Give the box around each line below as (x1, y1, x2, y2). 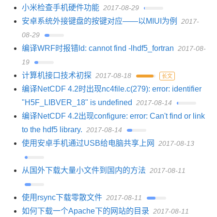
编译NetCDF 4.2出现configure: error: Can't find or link (22, 112, 205, 120)
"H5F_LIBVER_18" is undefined (22, 98, 132, 107)
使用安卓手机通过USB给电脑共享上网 (22, 139, 155, 147)
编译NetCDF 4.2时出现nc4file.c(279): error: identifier (22, 85, 201, 93)
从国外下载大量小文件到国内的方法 (22, 166, 146, 174)
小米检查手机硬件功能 (22, 3, 99, 12)
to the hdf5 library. (22, 125, 82, 134)
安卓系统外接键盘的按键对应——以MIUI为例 (22, 17, 177, 25)
